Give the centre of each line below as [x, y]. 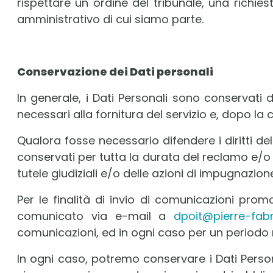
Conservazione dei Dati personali [115, 72]
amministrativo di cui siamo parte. [110, 19]
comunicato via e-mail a [95, 216]
